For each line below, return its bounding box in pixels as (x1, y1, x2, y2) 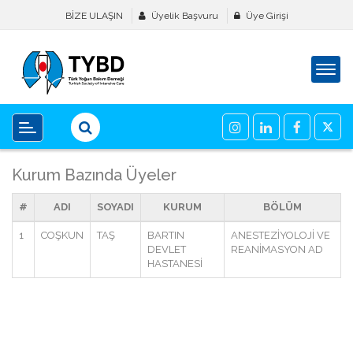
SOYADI (97, 201, 134, 214)
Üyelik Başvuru (150, 9, 218, 21)
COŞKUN (41, 229, 84, 242)
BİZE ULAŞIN (65, 9, 123, 21)
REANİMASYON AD (231, 243, 323, 256)
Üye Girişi (245, 9, 288, 21)
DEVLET (147, 243, 186, 256)
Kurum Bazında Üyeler (12, 165, 176, 185)
